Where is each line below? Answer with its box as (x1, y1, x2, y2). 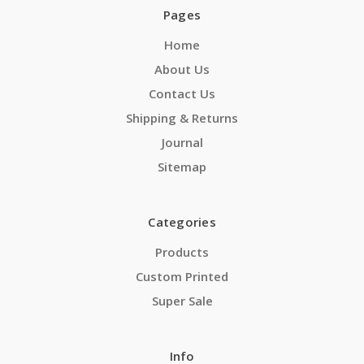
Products (155, 244, 209, 261)
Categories (148, 214, 216, 231)
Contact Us (149, 85, 215, 102)
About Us (154, 61, 210, 78)
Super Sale (151, 292, 213, 310)
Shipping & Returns (126, 110, 238, 127)
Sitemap (158, 158, 206, 175)
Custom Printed (136, 268, 228, 285)
